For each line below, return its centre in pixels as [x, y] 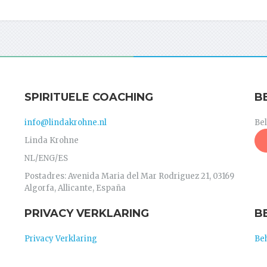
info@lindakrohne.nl [65, 123]
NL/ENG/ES [46, 159]
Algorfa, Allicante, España [75, 188]
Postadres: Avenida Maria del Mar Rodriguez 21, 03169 [129, 176]
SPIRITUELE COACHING [89, 97]
